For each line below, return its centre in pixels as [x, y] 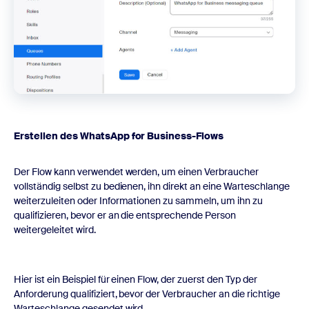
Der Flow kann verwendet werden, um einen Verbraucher [136, 171]
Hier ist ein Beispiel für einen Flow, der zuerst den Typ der [136, 279]
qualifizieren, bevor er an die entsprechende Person [125, 215]
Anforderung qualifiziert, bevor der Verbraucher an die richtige [147, 293]
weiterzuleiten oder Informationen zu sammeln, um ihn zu [138, 200]
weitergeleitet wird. [55, 229]
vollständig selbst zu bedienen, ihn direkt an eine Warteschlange [152, 186]
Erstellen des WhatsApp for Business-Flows [119, 136]
